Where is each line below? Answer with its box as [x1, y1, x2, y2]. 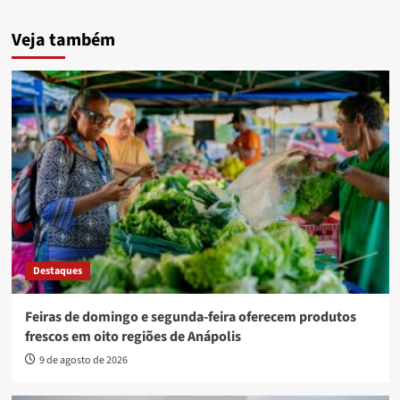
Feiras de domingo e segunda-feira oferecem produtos [24, 306, 356, 327]
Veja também [11, 27, 115, 53]
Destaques [32, 262, 82, 279]
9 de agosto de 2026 [38, 352, 128, 368]
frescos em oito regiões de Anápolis [24, 326, 241, 346]
